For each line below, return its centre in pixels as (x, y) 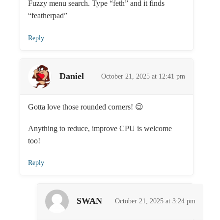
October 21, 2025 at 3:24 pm (155, 201)
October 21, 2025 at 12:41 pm (143, 76)
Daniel (72, 76)
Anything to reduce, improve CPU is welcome (100, 128)
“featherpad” (48, 16)
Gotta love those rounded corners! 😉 (86, 107)
